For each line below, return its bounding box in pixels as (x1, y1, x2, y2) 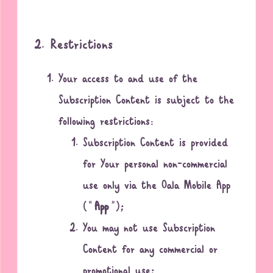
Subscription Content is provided (83, 133, 229, 155)
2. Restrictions (34, 32, 113, 59)
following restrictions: (58, 112, 155, 133)
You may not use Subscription (83, 218, 216, 240)
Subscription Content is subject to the (58, 90, 235, 112)
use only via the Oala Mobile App (83, 175, 231, 197)
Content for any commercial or (83, 239, 218, 261)
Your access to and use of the (58, 69, 198, 91)
